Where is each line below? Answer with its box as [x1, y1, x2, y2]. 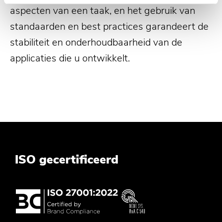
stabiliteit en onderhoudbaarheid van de [10, 36, 182, 50]
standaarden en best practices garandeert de [10, 20, 209, 34]
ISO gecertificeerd [15, 152, 118, 168]
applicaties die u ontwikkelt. [10, 52, 130, 65]
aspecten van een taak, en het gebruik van [10, 4, 195, 18]
